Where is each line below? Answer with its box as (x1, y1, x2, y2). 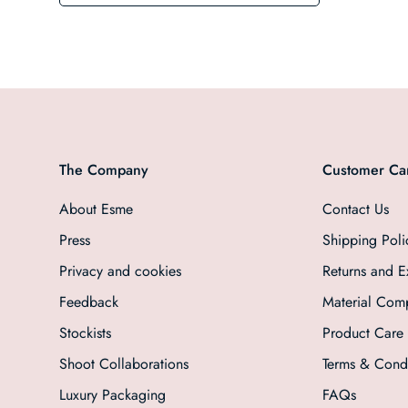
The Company (59, 158, 148, 180)
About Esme (59, 198, 133, 219)
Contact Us (322, 198, 390, 219)
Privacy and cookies (59, 260, 181, 281)
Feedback (59, 291, 118, 312)
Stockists (59, 321, 111, 343)
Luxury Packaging (59, 383, 166, 405)
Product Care (322, 321, 404, 343)
